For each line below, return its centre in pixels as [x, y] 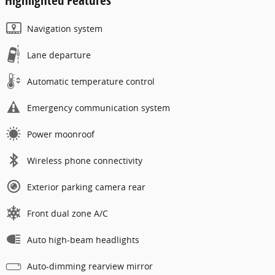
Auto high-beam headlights [83, 239]
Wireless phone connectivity [85, 160]
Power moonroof [61, 134]
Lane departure [59, 55]
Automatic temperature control [91, 81]
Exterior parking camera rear [86, 187]
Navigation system [65, 28]
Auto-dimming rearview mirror [90, 266]
